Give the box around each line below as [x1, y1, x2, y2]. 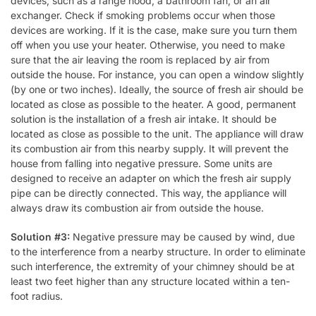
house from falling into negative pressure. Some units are [11, 157, 272, 170]
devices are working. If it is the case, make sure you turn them [11, 24, 297, 37]
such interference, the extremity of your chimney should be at [11, 260, 295, 272]
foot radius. [11, 289, 63, 302]
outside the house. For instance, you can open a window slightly [11, 68, 304, 81]
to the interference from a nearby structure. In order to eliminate [11, 245, 305, 257]
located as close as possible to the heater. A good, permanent [11, 98, 296, 111]
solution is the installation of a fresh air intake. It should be [11, 113, 276, 126]
